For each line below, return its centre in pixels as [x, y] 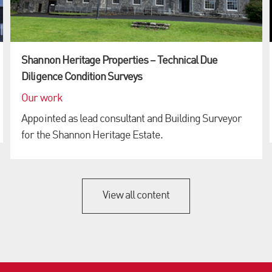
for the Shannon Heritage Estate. [92, 135]
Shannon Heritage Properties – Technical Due [120, 61]
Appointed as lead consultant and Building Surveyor [132, 119]
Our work [42, 98]
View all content [136, 196]
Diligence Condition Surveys [82, 77]
